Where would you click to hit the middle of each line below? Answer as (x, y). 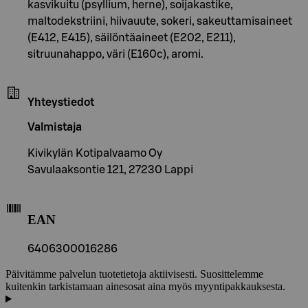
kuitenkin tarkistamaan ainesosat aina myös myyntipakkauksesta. (145, 287)
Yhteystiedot (61, 102)
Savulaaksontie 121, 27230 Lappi (110, 169)
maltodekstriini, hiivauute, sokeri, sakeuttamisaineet (160, 21)
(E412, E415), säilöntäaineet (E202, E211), (132, 37)
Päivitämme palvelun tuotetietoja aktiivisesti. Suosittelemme (134, 274)
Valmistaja (55, 127)
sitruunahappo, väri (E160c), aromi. (115, 54)
